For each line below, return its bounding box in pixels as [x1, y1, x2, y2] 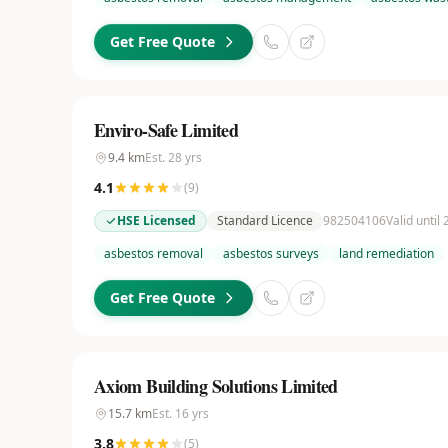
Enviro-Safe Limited [94, 117, 239, 143]
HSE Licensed [117, 212, 196, 229]
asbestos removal [104, 245, 203, 262]
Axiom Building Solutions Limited [94, 373, 338, 399]
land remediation [339, 245, 434, 262]
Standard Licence [217, 212, 313, 229]
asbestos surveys [223, 245, 319, 262]
